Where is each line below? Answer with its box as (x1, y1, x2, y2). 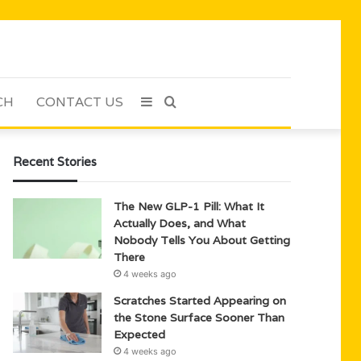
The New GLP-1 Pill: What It (114, 199, 265, 214)
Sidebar (151, 93, 198, 110)
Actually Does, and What (114, 216, 247, 230)
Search (176, 93, 218, 110)
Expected (114, 327, 166, 342)
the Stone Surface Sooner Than (114, 310, 285, 325)
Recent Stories (13, 154, 98, 169)
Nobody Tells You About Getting (114, 233, 291, 247)
